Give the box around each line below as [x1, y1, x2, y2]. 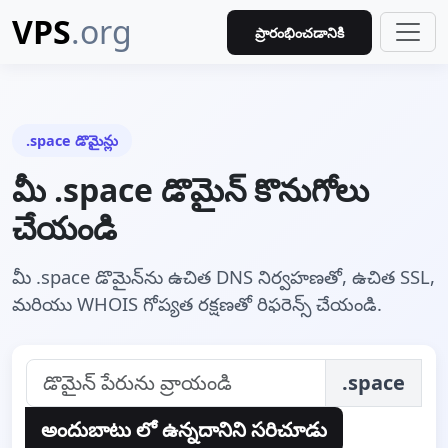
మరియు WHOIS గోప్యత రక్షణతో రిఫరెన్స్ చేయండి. [12, 291, 382, 316]
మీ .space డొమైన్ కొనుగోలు [12, 168, 369, 211]
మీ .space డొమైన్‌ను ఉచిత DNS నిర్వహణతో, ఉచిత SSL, [12, 264, 435, 289]
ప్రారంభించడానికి [255, 22, 344, 42]
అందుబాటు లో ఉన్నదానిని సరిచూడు [41, 416, 327, 443]
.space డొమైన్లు [26, 131, 118, 150]
